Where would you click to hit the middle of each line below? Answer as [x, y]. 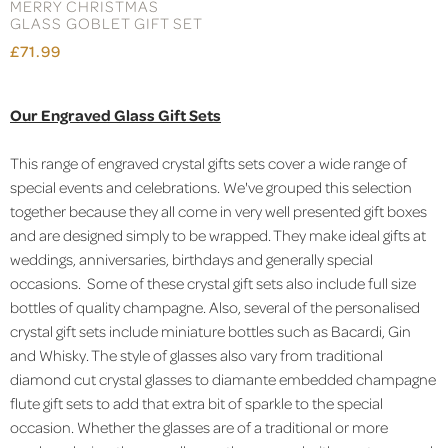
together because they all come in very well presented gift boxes [218, 210]
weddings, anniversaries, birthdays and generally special [191, 258]
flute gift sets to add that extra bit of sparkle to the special [196, 402]
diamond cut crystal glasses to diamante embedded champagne [223, 378]
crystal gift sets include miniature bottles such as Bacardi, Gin [210, 330]
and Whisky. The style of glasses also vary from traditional [196, 354]
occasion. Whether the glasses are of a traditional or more [199, 426]
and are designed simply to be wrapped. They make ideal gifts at [218, 234]
